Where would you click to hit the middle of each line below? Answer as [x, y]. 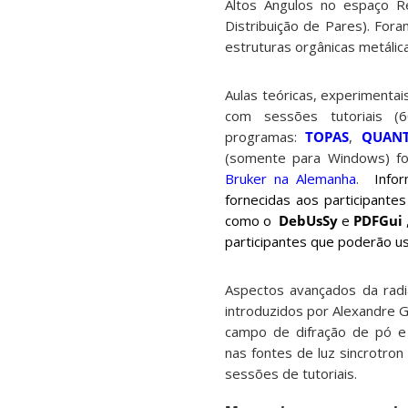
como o [252, 221]
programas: [265, 137]
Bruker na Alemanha [291, 179]
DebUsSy [308, 221]
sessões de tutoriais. [291, 374]
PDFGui [378, 221]
